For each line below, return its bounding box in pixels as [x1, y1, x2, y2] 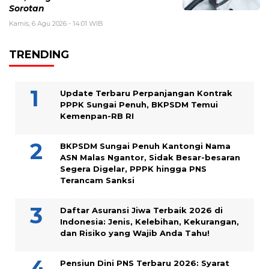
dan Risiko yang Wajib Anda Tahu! [60, 228, 210, 238]
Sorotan [9, 4, 44, 14]
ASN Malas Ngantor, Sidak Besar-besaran [60, 153, 240, 163]
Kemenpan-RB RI [60, 111, 134, 121]
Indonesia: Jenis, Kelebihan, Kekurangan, [60, 217, 239, 227]
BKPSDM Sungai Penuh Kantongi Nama [60, 141, 231, 151]
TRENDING [9, 48, 69, 62]
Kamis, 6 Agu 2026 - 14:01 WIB [9, 19, 103, 28]
